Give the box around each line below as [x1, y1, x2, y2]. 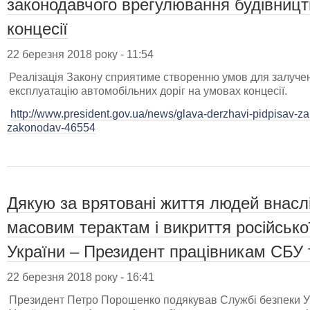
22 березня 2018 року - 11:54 [7, 48, 154, 60]
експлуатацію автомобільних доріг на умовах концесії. [9, 84, 287, 97]
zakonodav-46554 [7, 121, 95, 134]
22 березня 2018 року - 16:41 [7, 271, 154, 283]
